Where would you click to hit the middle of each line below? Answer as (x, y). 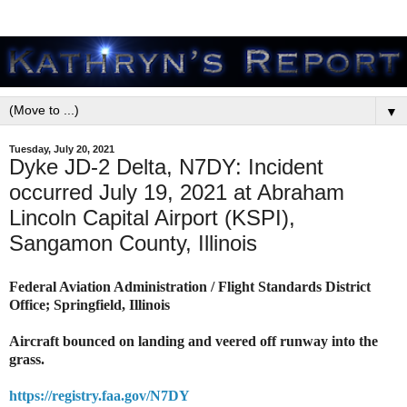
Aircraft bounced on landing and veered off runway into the (194, 341)
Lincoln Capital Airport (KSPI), (152, 218)
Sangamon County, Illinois (133, 243)
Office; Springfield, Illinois (89, 304)
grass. (29, 359)
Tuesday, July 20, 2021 (62, 149)
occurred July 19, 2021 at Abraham (177, 192)
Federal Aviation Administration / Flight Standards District (190, 286)
